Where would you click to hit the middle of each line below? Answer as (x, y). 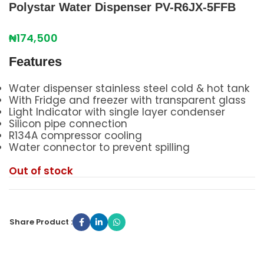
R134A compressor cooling (75, 136)
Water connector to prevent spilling (99, 147)
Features (37, 62)
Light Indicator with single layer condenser (117, 112)
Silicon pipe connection (68, 124)
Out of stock (41, 171)
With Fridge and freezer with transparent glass (127, 100)
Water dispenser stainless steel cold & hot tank (129, 88)
